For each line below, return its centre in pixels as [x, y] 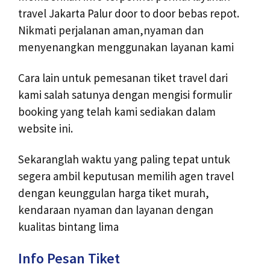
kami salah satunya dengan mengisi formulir [125, 94]
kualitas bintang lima [68, 226]
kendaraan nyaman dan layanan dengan [116, 209]
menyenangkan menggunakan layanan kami [126, 47]
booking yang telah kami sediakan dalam [117, 111]
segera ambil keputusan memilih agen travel [126, 176]
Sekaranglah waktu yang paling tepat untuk [124, 159]
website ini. [46, 128]
